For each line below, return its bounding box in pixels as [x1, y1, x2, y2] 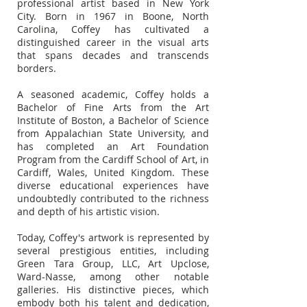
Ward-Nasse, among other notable [17, 270, 209, 283]
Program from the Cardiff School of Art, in [17, 153, 209, 166]
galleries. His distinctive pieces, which [17, 283, 209, 296]
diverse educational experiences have [17, 179, 209, 192]
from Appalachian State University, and [17, 127, 209, 140]
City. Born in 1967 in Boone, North [17, 10, 209, 23]
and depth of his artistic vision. [17, 205, 160, 218]
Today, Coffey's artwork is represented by [17, 231, 209, 244]
